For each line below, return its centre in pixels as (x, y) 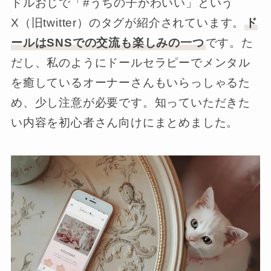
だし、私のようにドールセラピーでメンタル (131, 63)
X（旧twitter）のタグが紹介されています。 (128, 23)
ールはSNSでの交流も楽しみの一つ (107, 43)
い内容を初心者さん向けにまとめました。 (125, 123)
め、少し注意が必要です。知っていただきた (131, 103)
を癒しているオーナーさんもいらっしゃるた (131, 83)
